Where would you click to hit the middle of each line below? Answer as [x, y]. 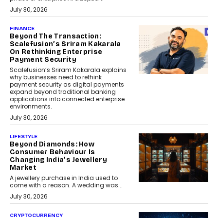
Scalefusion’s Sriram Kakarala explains [68, 70]
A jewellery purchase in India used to [64, 178]
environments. [31, 107]
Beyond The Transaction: [55, 36]
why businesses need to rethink [56, 77]
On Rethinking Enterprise [56, 52]
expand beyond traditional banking [63, 92]
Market [23, 168]
